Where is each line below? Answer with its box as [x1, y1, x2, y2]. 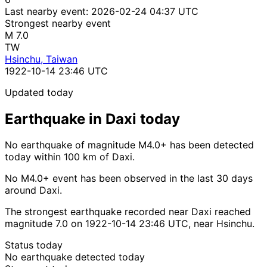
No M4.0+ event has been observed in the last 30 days [5, 172, 253, 185]
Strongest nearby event [5, 17, 111, 29]
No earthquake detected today [5, 251, 145, 263]
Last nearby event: [5, 5, 91, 17]
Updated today [5, 86, 73, 98]
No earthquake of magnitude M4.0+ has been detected [5, 139, 254, 151]
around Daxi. [5, 184, 62, 197]
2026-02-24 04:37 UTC [91, 5, 198, 17]
